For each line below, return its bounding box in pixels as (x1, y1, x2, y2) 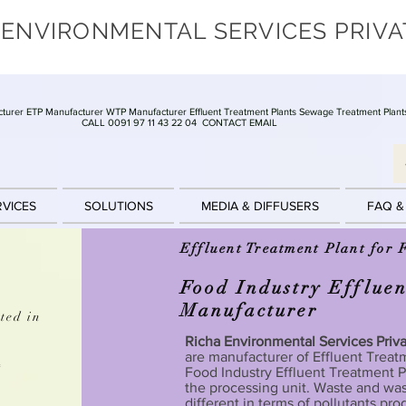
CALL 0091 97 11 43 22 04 (78, 117, 202, 129)
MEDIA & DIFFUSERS (200, 198, 319, 214)
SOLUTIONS (83, 198, 153, 214)
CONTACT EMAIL (201, 117, 277, 129)
